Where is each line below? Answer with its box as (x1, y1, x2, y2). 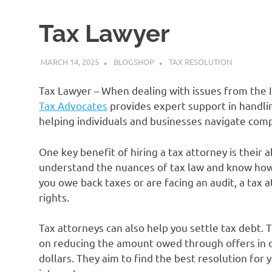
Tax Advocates (39, 99, 107, 112)
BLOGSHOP (113, 56, 154, 67)
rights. (39, 190, 69, 203)
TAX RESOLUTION (168, 56, 232, 67)
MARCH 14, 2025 (40, 56, 99, 67)
